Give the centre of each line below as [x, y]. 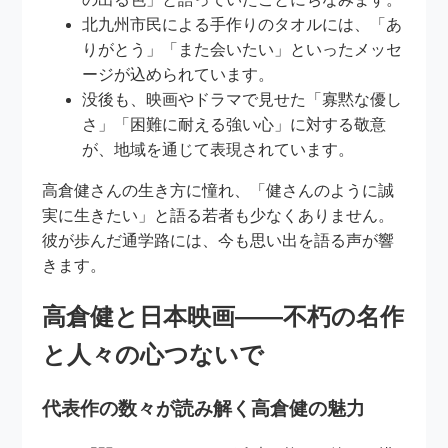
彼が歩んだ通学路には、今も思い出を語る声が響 [218, 241]
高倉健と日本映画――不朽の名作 [223, 317]
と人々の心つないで [153, 355]
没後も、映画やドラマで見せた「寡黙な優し [242, 100]
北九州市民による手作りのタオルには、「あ [242, 25]
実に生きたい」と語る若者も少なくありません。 [218, 216]
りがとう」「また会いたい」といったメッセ [242, 50]
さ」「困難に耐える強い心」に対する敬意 [234, 125]
